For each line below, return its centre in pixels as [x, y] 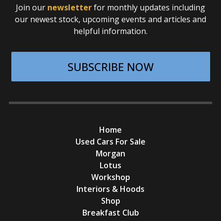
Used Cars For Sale [110, 142]
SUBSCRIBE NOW [111, 67]
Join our [32, 8]
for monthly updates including [148, 8]
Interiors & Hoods [110, 189]
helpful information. [110, 31]
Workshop [110, 177]
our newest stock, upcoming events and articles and [110, 19]
